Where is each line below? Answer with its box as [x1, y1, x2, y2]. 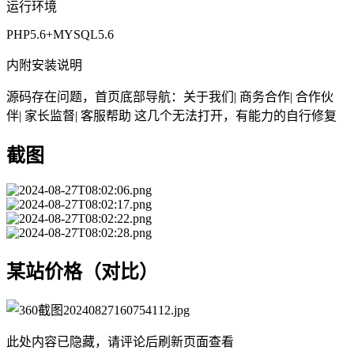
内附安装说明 [6, 58, 82, 73]
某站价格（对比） [6, 262, 158, 283]
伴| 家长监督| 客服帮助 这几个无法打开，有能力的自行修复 [6, 109, 337, 123]
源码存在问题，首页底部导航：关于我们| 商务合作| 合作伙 [6, 90, 333, 104]
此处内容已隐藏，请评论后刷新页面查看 [6, 335, 234, 349]
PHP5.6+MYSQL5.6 [6, 28, 114, 42]
